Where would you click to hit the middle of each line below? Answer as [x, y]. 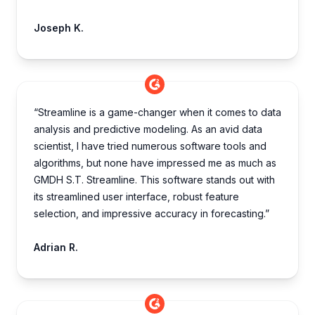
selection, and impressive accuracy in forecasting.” [152, 214]
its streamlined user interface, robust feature [136, 197]
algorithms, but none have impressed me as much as [155, 163]
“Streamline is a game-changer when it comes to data [157, 112]
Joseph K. [59, 28]
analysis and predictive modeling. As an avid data [148, 129]
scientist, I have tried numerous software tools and [150, 146]
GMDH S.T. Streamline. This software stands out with [154, 180]
